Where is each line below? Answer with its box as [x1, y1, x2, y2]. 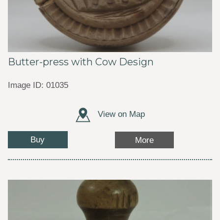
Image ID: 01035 [7, 81, 68, 90]
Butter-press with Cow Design [7, 56, 154, 68]
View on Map [95, 109, 145, 118]
